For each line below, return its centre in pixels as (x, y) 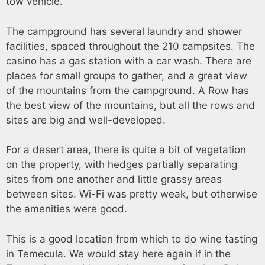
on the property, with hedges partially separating (122, 164)
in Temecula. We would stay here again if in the (118, 253)
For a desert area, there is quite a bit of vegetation (126, 150)
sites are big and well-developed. (86, 120)
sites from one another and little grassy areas (114, 179)
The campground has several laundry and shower (124, 31)
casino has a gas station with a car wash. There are (129, 61)
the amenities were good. (67, 209)
